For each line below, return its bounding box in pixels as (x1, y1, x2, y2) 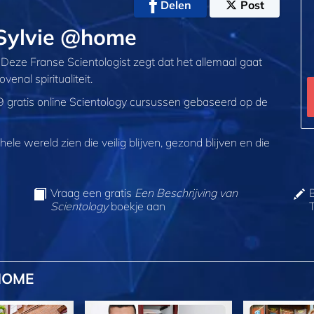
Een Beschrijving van (134, 186, 238, 200)
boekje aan (107, 199, 165, 214)
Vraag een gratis (50, 186, 135, 200)
